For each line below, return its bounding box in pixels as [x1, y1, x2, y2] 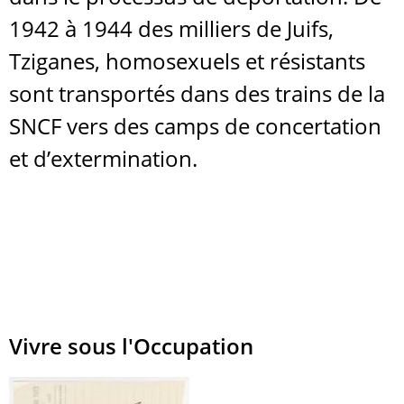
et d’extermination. [9, 143, 197, 173]
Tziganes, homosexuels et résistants [9, 46, 365, 76]
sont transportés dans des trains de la [9, 78, 385, 108]
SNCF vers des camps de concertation [9, 111, 381, 141]
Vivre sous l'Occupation [9, 331, 253, 361]
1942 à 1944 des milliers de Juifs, [9, 14, 334, 43]
